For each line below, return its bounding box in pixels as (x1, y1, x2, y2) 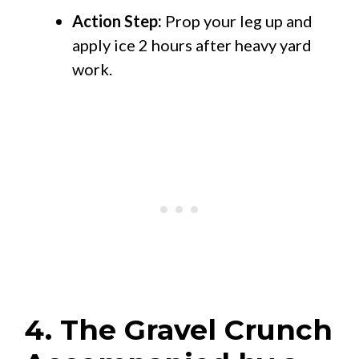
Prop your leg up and (162, 10, 313, 30)
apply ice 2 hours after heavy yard (72, 34, 312, 54)
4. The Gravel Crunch (24, 312, 333, 347)
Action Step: (72, 10, 162, 30)
